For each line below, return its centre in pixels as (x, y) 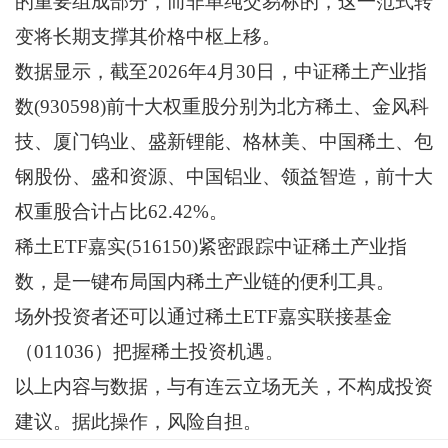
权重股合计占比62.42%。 (121, 212)
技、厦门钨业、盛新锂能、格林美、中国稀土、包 (223, 142)
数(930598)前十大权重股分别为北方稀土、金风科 (221, 107)
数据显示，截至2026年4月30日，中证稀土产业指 (220, 72)
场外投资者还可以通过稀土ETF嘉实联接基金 (203, 317)
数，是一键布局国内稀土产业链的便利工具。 (204, 282)
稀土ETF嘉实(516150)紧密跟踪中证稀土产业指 (210, 247)
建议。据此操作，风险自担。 (138, 422)
